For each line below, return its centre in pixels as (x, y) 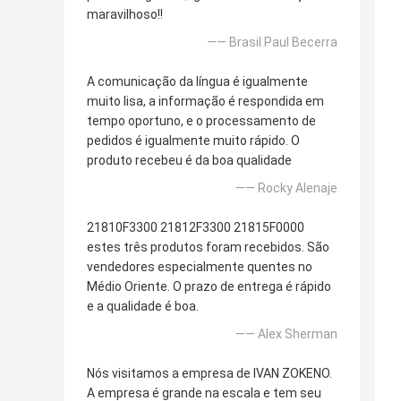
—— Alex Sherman (286, 334)
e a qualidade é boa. (143, 307)
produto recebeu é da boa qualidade (189, 161)
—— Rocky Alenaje (286, 188)
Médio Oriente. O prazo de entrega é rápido (209, 287)
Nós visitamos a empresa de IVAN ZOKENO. (209, 374)
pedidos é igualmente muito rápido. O (193, 141)
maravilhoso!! (125, 15)
